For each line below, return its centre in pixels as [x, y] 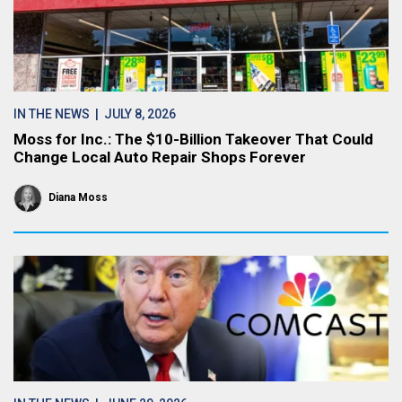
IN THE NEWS [52, 114]
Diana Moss [78, 197]
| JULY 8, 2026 [133, 114]
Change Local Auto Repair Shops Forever [160, 157]
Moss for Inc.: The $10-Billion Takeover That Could [193, 139]
